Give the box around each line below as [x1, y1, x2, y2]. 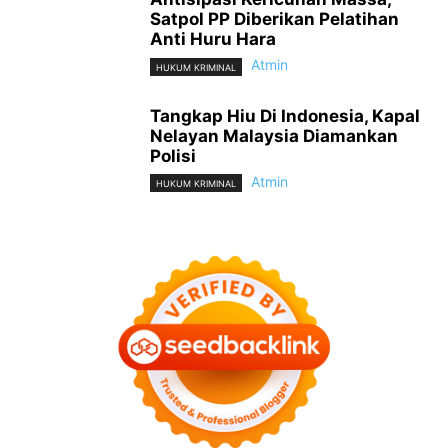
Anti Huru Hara [150, 29, 276, 50]
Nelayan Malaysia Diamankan [150, 125, 398, 146]
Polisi [150, 145, 196, 166]
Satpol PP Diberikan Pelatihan [150, 9, 399, 30]
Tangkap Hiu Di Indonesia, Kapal [150, 105, 420, 126]
